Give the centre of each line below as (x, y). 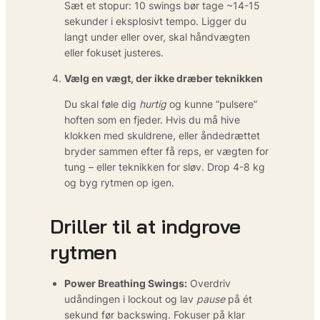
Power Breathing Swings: (126, 283)
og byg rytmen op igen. (119, 182)
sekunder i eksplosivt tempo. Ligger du (155, 21)
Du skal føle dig (102, 104)
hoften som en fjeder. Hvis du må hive (152, 119)
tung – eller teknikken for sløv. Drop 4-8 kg (165, 166)
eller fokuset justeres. (114, 52)
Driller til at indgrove (145, 226)
